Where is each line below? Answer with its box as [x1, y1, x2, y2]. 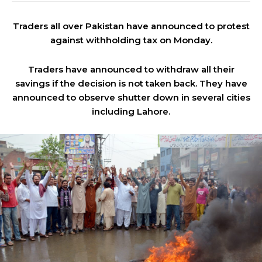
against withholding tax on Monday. [50, 35, 212, 46]
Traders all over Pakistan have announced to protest [12, 20, 250, 32]
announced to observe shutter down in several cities [12, 92, 250, 103]
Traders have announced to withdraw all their [27, 64, 235, 75]
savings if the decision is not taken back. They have [15, 78, 247, 89]
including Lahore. [92, 106, 170, 117]
